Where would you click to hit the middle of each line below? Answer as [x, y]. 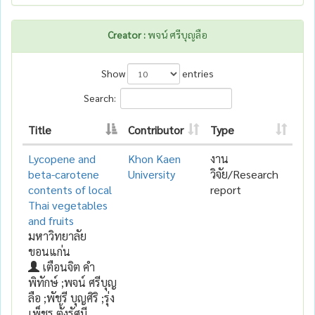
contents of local [70, 189]
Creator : [127, 34]
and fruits [51, 220]
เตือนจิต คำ [67, 266]
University [152, 174]
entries [197, 73]
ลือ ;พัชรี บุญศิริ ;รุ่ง [71, 297]
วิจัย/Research [244, 174]
